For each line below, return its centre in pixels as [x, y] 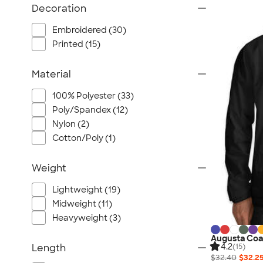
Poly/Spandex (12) [90, 110]
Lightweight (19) [86, 190]
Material [51, 74]
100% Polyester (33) [93, 96]
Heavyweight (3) [87, 218]
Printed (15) [76, 44]
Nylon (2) [71, 124]
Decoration [59, 9]
